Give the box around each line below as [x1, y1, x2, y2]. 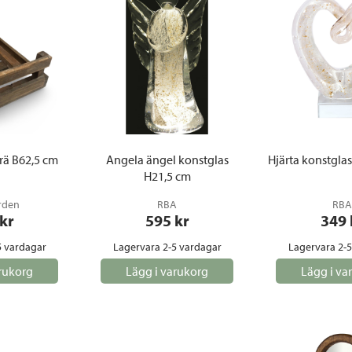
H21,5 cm [143, 168, 191, 184]
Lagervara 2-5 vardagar [112, 240, 222, 254]
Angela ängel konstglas [105, 152, 229, 167]
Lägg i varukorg [126, 263, 208, 279]
